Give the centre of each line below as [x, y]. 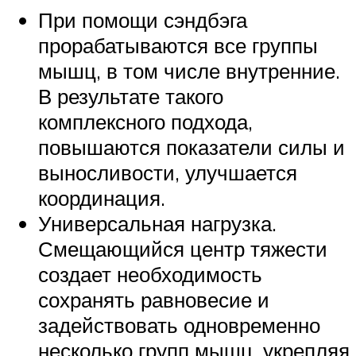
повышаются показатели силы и [192, 147]
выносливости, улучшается [168, 172]
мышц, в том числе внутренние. [189, 70]
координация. [102, 197]
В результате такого [131, 96]
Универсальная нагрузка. [157, 223]
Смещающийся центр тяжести [183, 248]
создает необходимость [150, 274]
